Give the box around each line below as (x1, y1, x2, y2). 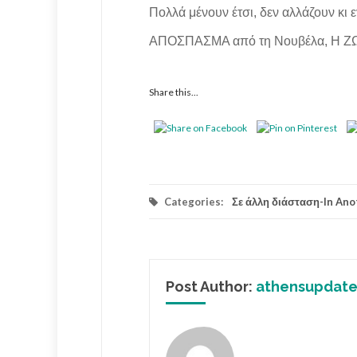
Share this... (149, 86, 198, 99)
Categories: (162, 195, 226, 209)
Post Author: (166, 278, 256, 296)
